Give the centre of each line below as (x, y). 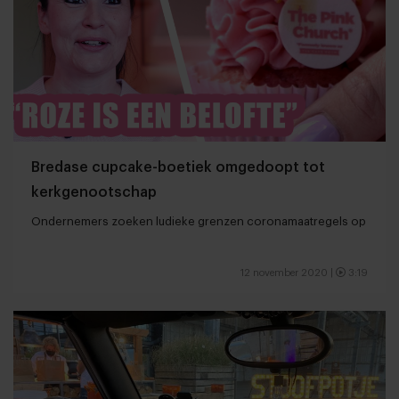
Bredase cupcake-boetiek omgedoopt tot (178, 167)
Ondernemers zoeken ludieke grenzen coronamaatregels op (199, 221)
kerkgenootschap (94, 192)
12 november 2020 (284, 273)
